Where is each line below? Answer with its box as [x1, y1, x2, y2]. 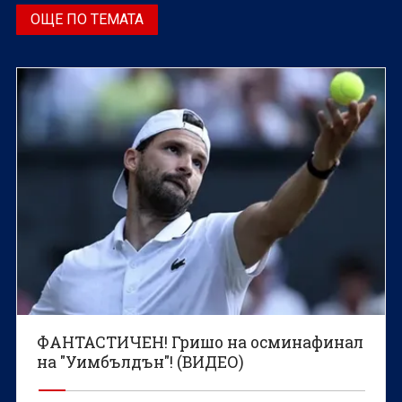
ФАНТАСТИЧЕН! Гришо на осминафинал [37, 331, 364, 353]
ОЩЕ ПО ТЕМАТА [31, 11, 144, 29]
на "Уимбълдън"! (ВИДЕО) [37, 351, 245, 372]
